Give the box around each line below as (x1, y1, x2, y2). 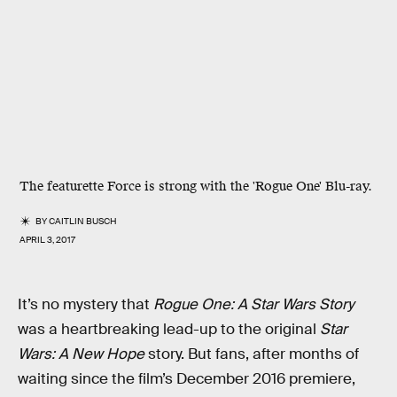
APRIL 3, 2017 (19, 234, 75, 245)
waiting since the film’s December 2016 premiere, (18, 370, 355, 388)
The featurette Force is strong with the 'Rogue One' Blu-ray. (19, 178, 372, 195)
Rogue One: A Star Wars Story (153, 295, 354, 314)
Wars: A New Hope (18, 345, 144, 363)
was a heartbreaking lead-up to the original (18, 320, 320, 339)
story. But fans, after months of (144, 345, 359, 363)
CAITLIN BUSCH (49, 215, 118, 227)
